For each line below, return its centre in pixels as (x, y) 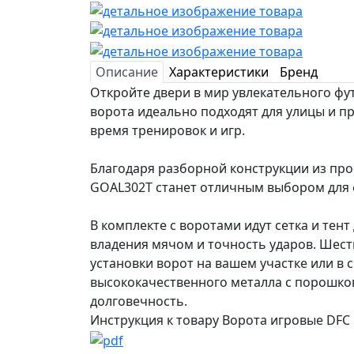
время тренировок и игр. (168, 131)
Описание (127, 72)
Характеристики (219, 72)
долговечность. (140, 301)
